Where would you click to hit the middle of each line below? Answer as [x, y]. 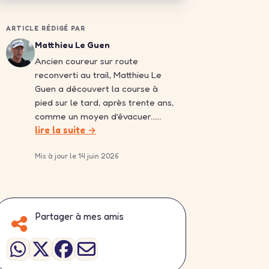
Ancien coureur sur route [86, 61]
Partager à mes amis [80, 216]
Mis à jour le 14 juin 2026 [77, 156]
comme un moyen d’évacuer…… [98, 116]
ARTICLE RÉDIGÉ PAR [46, 29]
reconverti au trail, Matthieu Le [98, 75]
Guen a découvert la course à [96, 89]
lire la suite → [65, 130]
